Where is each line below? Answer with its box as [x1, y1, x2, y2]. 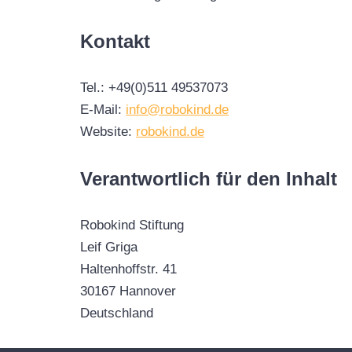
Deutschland [80, 305, 153, 321]
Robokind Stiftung [80, 217, 184, 233]
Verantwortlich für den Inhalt [80, 167, 337, 189]
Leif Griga [80, 239, 137, 255]
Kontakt [80, 30, 150, 52]
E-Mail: [80, 101, 126, 117]
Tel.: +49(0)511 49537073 [80, 79, 228, 95]
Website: [80, 123, 136, 139]
